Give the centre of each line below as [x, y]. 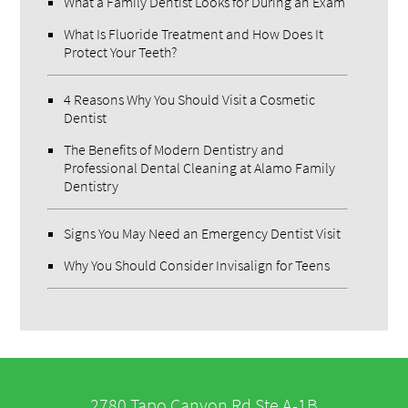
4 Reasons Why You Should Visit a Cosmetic [190, 100]
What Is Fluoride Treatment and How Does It [194, 34]
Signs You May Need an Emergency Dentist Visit [203, 234]
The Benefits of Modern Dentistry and [174, 150]
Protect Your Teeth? [121, 52]
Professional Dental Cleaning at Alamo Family [200, 168]
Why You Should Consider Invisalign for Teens [197, 265]
